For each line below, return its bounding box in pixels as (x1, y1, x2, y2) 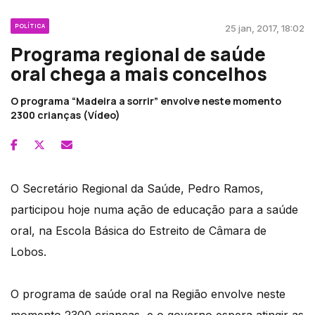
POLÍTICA (15, 21, 45, 30)
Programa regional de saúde (11, 41, 266, 67)
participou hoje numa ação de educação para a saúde (11, 202, 298, 217)
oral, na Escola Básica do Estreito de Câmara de (11, 223, 266, 238)
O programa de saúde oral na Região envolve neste (11, 286, 285, 301)
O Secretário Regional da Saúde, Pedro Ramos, (11, 181, 264, 195)
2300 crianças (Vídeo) (11, 108, 120, 122)
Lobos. (11, 244, 46, 259)
